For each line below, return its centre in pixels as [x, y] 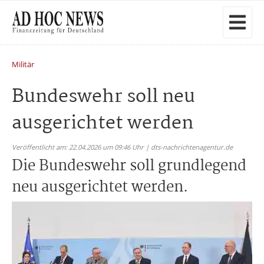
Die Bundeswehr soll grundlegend [129, 166]
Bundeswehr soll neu [103, 97]
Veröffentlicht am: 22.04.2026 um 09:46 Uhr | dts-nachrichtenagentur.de [122, 147]
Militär [23, 64]
